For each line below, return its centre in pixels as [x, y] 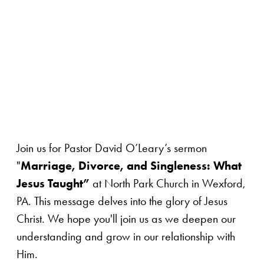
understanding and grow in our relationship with [126, 237]
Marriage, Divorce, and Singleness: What [131, 166]
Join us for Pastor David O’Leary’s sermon [112, 148]
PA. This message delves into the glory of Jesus [122, 201]
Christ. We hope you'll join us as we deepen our [126, 219]
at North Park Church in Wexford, [168, 184]
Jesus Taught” [53, 184]
